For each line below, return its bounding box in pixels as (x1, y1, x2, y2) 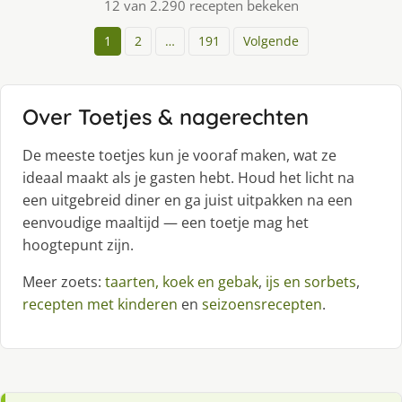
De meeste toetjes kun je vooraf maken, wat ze (22, 144, 336, 165)
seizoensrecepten (202, 293, 322, 314)
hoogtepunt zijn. (22, 234, 134, 255)
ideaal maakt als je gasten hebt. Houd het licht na (22, 167, 354, 188)
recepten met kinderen (22, 293, 178, 314)
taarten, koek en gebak (105, 271, 258, 292)
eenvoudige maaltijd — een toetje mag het (22, 212, 309, 232)
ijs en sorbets (266, 271, 356, 292)
